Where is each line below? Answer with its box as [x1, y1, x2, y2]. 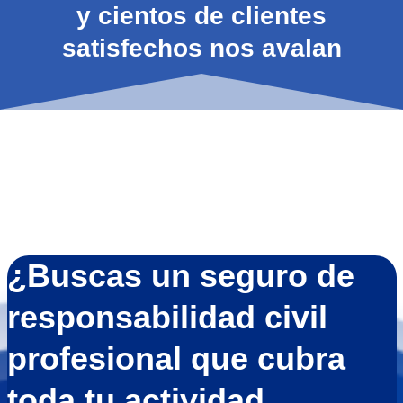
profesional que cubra [6, 339, 345, 377]
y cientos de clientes [76, 2, 327, 30]
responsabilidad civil [6, 298, 327, 336]
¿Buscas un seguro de [6, 256, 354, 294]
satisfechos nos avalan [61, 34, 342, 62]
